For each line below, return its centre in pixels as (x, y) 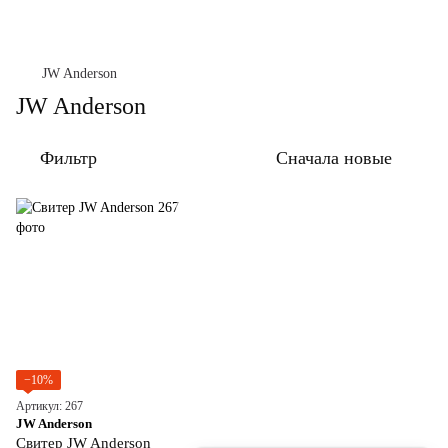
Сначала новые (334, 158)
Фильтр (68, 158)
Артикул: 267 (49, 406)
